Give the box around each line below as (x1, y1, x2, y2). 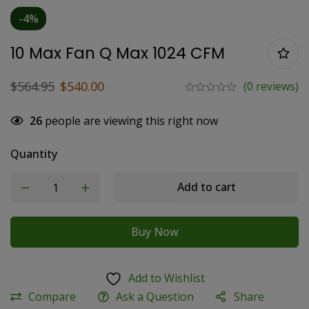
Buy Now (130, 224, 179, 239)
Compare (28, 289, 76, 304)
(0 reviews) (243, 79, 299, 94)
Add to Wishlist (128, 270, 205, 286)
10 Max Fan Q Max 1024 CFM (10, 42, 225, 64)
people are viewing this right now (42, 113, 218, 128)
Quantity (10, 146, 57, 161)
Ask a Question (116, 289, 194, 304)
